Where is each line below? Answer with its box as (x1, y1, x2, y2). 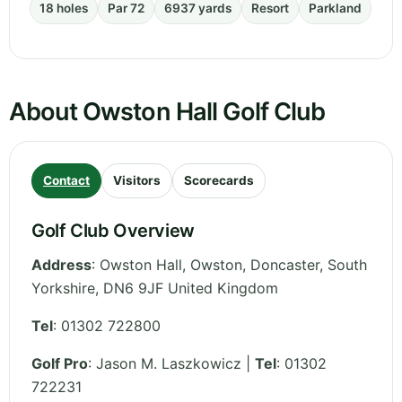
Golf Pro (31, 354, 88, 373)
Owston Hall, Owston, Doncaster (100, 256, 319, 275)
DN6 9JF (103, 279, 163, 298)
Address (31, 256, 92, 275)
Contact (43, 173, 90, 188)
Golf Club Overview (31, 220, 195, 242)
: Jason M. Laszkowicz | (88, 354, 255, 373)
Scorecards (184, 173, 254, 188)
